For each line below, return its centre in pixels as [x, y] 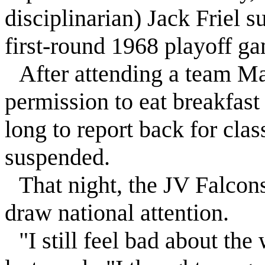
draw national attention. [117, 213]
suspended [54, 157]
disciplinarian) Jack [100, 18]
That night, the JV [107, 185]
